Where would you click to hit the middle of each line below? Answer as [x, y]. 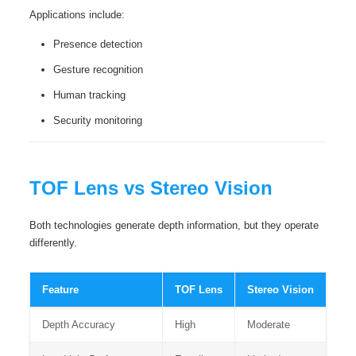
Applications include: [77, 15]
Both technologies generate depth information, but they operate [174, 225]
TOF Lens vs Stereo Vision [151, 188]
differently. [53, 243]
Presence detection [97, 44]
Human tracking [89, 95]
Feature [60, 290]
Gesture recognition [98, 70]
